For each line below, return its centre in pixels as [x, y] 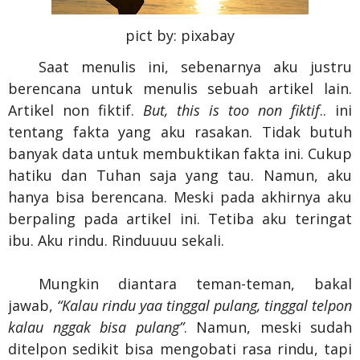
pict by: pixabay [180, 35]
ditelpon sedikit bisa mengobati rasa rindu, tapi [180, 348]
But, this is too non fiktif [231, 110]
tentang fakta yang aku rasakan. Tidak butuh [180, 131]
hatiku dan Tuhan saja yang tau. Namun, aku [180, 175]
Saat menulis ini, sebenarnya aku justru [195, 66]
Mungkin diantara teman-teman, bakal [195, 283]
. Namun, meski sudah [268, 327]
